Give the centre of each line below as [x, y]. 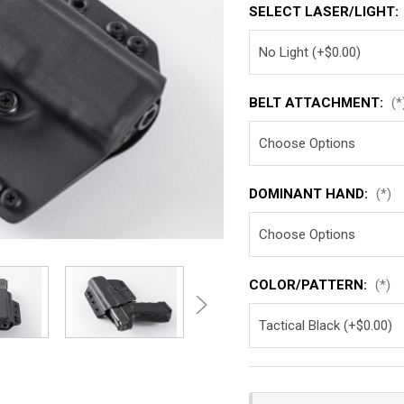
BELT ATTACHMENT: [318, 103]
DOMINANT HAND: [311, 194]
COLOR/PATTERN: [310, 285]
